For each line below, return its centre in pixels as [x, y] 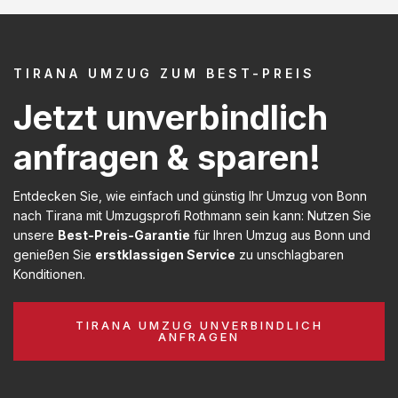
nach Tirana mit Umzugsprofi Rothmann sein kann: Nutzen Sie [192, 215]
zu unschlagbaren [290, 254]
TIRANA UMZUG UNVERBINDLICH [199, 325]
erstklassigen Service [165, 254]
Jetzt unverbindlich [171, 117]
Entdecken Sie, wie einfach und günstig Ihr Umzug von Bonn [190, 195]
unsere [36, 235]
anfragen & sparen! [167, 157]
